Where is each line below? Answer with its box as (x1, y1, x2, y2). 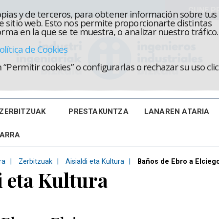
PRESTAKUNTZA (68, 107, 129, 116)
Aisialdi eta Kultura (66, 157, 124, 166)
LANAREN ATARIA (144, 107, 210, 116)
